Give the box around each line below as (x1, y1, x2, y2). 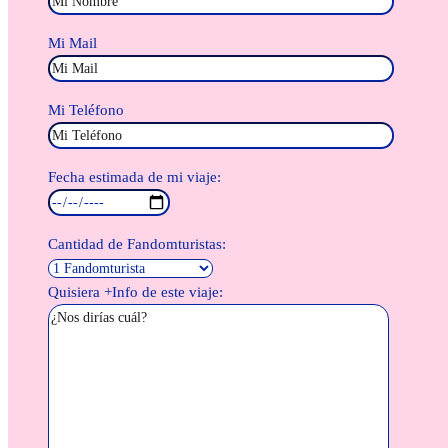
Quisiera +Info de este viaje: (48, 284, 223, 301)
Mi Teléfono (48, 102, 124, 119)
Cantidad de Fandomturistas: (48, 236, 226, 253)
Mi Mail (48, 35, 97, 52)
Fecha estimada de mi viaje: (48, 169, 221, 186)
